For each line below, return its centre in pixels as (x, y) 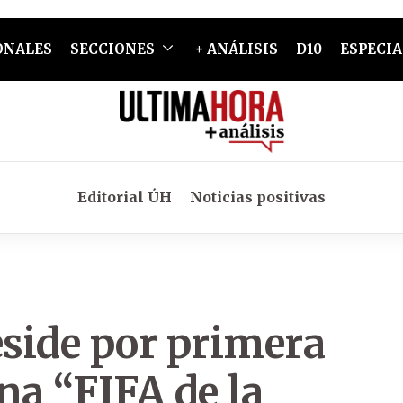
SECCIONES (112, 49)
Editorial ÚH (125, 197)
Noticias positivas (258, 197)
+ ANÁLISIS (236, 49)
